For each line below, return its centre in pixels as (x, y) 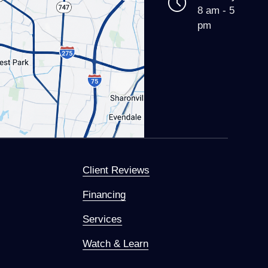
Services (103, 219)
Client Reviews (116, 170)
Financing (104, 194)
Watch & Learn (116, 243)
